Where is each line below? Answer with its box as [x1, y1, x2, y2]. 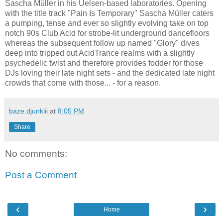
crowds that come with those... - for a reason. [5, 78, 161, 87]
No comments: [5, 148, 67, 159]
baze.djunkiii [9, 107, 48, 115]
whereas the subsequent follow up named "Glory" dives [5, 38, 200, 47]
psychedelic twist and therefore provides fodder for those [5, 58, 203, 67]
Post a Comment [5, 170, 77, 181]
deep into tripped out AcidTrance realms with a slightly [5, 48, 195, 57]
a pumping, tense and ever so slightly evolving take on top [5, 18, 209, 27]
